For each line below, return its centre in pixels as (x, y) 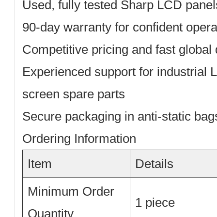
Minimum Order (71, 191)
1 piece (155, 202)
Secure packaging (72, 116)
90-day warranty (67, 27)
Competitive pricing (75, 49)
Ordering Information (79, 139)
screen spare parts (74, 94)
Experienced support (79, 72)
